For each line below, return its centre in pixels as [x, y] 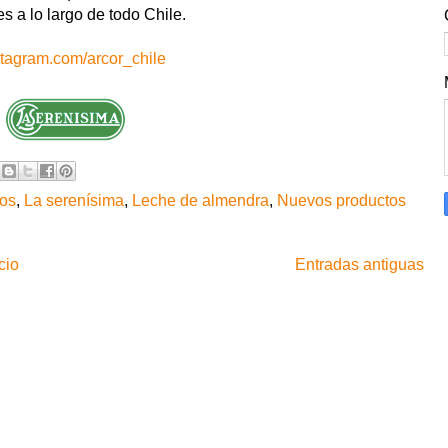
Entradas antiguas [359, 264]
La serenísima [74, 200]
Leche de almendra [200, 200]
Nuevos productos [341, 200]
